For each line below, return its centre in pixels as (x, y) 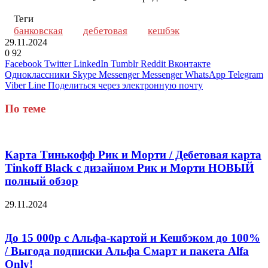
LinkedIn (91, 63)
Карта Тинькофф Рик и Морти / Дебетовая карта (133, 154)
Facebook (23, 63)
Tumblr (124, 63)
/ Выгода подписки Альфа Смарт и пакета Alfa (127, 251)
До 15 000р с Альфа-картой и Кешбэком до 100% (133, 238)
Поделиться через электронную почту (125, 85)
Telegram (246, 74)
